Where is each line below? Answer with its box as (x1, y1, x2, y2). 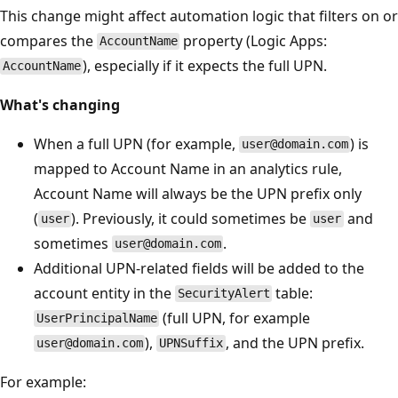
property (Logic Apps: (179, 30, 328, 51)
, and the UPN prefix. (225, 332, 364, 353)
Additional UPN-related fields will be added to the (34, 258, 364, 278)
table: (272, 283, 314, 303)
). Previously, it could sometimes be (71, 208, 311, 228)
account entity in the (34, 283, 175, 303)
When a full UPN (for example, (34, 133, 239, 154)
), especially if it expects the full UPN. (83, 55, 328, 76)
